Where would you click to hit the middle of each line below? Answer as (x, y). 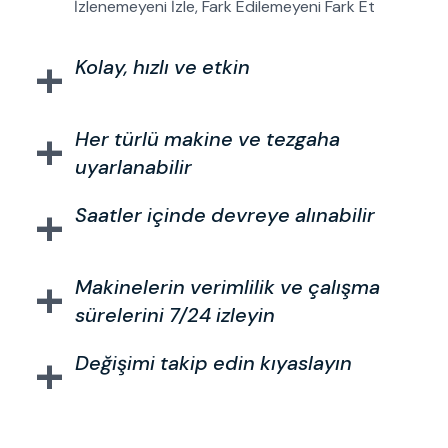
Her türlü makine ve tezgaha (208, 139)
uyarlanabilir (134, 167)
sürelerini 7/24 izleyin (175, 315)
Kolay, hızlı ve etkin (163, 67)
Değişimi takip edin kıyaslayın (214, 363)
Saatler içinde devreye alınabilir (225, 215)
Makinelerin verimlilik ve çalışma (228, 287)
